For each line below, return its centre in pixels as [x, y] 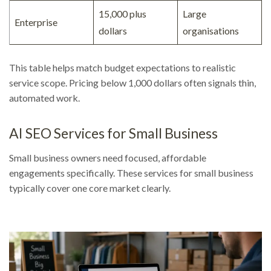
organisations [211, 31]
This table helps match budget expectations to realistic [122, 68]
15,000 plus [122, 14]
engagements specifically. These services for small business [131, 173]
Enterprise [36, 22]
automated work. [44, 98]
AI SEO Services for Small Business [113, 133]
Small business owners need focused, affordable [108, 158]
